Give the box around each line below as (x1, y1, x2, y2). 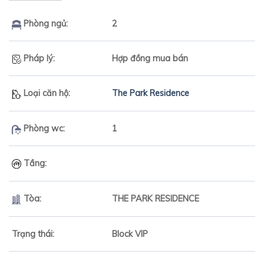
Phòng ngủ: (21, 18, 68, 29)
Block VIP (112, 229, 148, 240)
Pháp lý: (21, 53, 55, 64)
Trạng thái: (12, 229, 54, 240)
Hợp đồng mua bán (112, 53, 188, 64)
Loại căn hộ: (21, 88, 70, 99)
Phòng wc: (21, 123, 65, 134)
